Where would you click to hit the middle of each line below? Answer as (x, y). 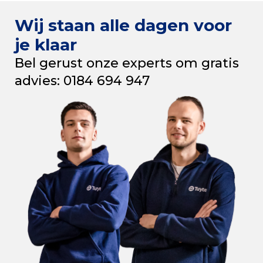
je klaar (46, 44)
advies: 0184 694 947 (82, 80)
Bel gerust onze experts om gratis (127, 63)
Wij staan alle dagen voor (123, 25)
